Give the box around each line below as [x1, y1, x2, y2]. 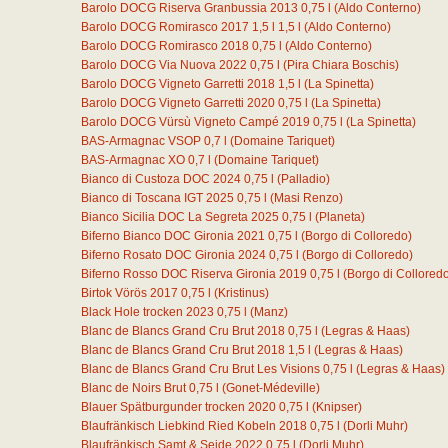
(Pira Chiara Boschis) [283, 58, 399, 72]
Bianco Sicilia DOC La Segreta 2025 [81, 210, 279, 224]
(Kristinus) [214, 286, 269, 300]
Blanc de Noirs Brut [81, 381, 186, 395]
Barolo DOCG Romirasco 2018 [81, 39, 249, 53]
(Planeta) [315, 210, 365, 224]
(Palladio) [277, 172, 330, 186]
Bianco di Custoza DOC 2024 [81, 172, 241, 186]
